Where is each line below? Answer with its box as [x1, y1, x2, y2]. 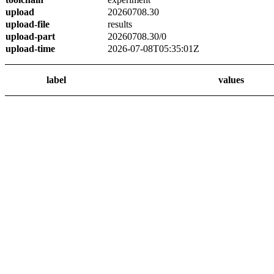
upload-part [6, 31, 55, 42]
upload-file [6, 19, 50, 29]
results [108, 19, 132, 29]
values [218, 75, 244, 85]
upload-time [6, 43, 55, 54]
